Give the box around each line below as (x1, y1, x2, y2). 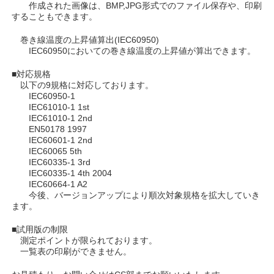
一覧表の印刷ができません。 (12, 246, 132, 256)
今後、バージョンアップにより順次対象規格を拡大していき (12, 190, 261, 200)
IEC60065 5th (12, 146, 83, 156)
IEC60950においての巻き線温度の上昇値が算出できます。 (12, 46, 256, 56)
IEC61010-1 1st (12, 102, 90, 112)
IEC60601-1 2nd (12, 135, 93, 145)
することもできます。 (12, 12, 98, 21)
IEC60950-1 (12, 91, 76, 101)
